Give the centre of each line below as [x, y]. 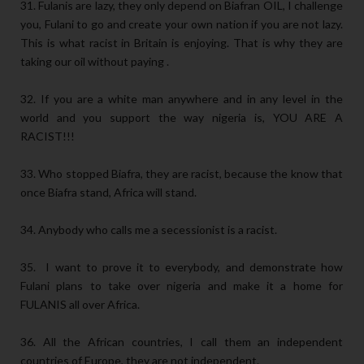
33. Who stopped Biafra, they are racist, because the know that [182, 174]
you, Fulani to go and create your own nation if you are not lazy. [182, 24]
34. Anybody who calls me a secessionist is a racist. [149, 230]
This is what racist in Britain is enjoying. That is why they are [182, 43]
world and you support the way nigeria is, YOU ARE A [182, 118]
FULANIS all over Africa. [80, 305]
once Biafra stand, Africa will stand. [108, 193]
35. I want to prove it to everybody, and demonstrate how [182, 267]
